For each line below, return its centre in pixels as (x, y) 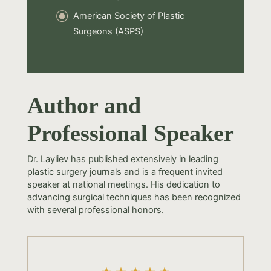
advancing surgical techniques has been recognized (134, 197)
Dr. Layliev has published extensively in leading (122, 159)
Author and (84, 105)
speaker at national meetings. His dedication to (123, 184)
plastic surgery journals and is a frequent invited (125, 171)
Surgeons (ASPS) (108, 31)
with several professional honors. (95, 210)
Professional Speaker (130, 133)
